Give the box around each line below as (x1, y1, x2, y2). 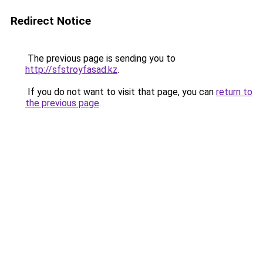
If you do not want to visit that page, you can (25, 86, 216, 97)
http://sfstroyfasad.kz (25, 64, 117, 75)
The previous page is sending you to (25, 53, 176, 64)
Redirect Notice (11, 14, 91, 28)
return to (216, 86, 252, 97)
